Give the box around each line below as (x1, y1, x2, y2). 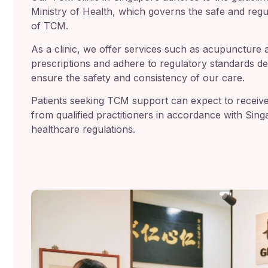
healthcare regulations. (31, 123, 135, 136)
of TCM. (31, 20, 68, 32)
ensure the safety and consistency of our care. (31, 71, 245, 84)
